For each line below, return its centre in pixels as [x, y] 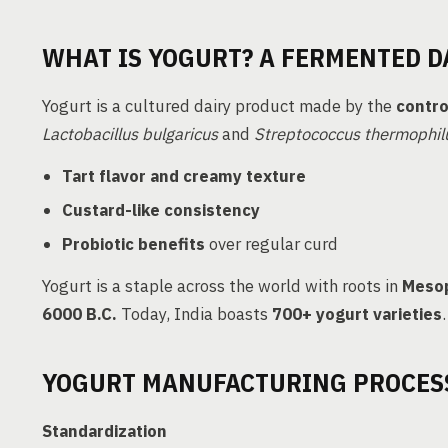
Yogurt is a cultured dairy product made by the [219, 106]
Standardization [104, 431]
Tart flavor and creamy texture [184, 176]
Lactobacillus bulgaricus [130, 134]
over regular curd [271, 244]
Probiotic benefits [133, 244]
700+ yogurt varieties [357, 314]
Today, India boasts [194, 314]
